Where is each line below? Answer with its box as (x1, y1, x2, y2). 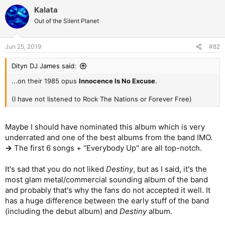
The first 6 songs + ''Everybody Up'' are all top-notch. (12, 143, 202, 153)
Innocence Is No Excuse (79, 77, 155, 85)
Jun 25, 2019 (5, 43, 41, 50)
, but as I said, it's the (133, 164, 207, 174)
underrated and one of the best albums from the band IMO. (5, 132, 212, 142)
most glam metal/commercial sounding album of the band (5, 174, 208, 184)
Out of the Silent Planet (34, 17, 99, 25)
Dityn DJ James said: (12, 62, 76, 70)
